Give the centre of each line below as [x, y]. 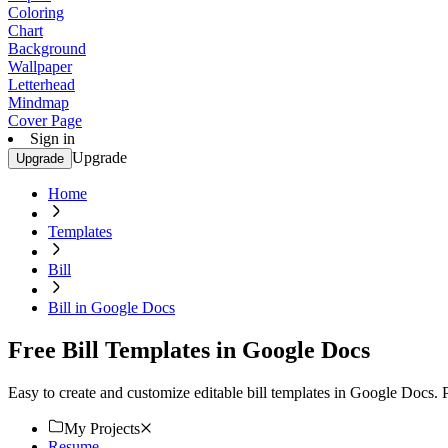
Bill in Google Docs [111, 307]
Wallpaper [40, 66]
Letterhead [41, 84]
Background [47, 48]
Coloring [36, 12]
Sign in [52, 138]
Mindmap [38, 102]
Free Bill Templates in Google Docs [189, 349]
